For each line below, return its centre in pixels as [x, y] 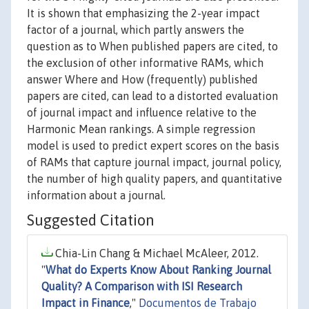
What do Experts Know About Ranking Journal [158, 270]
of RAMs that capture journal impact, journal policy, [154, 162]
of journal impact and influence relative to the [142, 113]
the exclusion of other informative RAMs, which [145, 63]
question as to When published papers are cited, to [152, 47]
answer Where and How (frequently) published [142, 80]
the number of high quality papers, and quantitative [154, 179]
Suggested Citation [91, 220]
